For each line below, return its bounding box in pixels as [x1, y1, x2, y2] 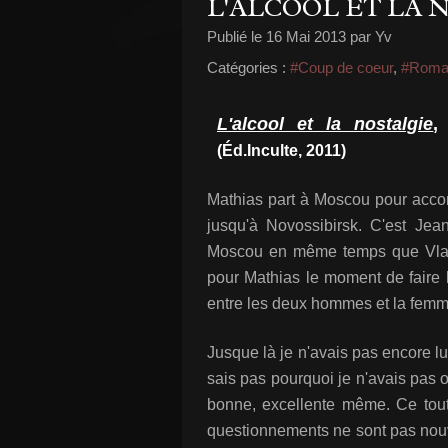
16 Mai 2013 [266, 28, 346, 45]
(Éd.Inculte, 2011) [217, 142, 346, 159]
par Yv [346, 28, 392, 45]
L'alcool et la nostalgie [217, 114, 434, 134]
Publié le [207, 28, 266, 45]
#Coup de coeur [290, 59, 393, 76]
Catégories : [207, 59, 286, 76]
